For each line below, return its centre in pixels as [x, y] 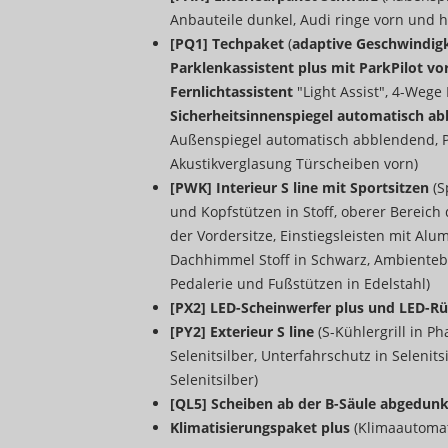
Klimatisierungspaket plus [262, 428]
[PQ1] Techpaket [229, 44]
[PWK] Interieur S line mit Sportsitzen [301, 188]
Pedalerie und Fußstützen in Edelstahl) [300, 284]
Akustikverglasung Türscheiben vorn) [294, 164]
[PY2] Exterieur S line [244, 332]
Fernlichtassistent [231, 92]
